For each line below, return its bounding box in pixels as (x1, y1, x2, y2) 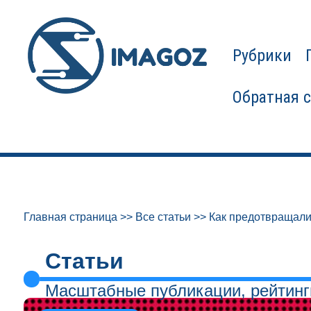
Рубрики (233, 46, 292, 65)
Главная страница (23, 211, 117, 223)
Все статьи (135, 211, 191, 223)
